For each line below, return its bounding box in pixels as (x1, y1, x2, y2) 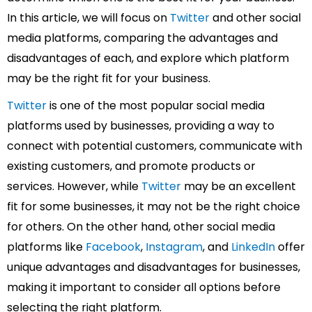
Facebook (86, 238, 141, 255)
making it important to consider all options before (7, 279, 281, 295)
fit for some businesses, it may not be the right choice (7, 198, 300, 214)
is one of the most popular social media (47, 97, 265, 114)
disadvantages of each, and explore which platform (7, 49, 289, 66)
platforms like (7, 238, 86, 255)
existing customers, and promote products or (7, 157, 256, 174)
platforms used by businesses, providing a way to (7, 117, 274, 134)
